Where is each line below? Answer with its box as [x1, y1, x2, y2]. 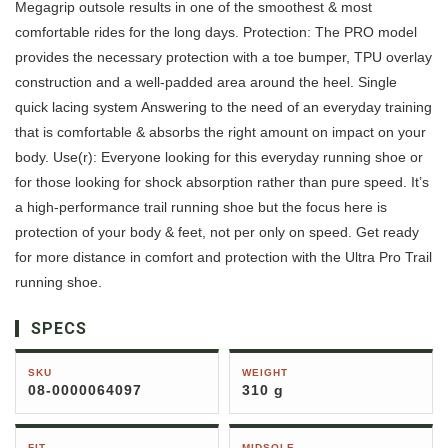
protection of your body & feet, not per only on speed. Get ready [15, 224, 419, 241]
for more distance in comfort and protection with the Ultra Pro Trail [15, 249, 432, 266]
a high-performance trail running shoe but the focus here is [15, 199, 387, 216]
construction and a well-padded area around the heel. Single [15, 74, 397, 91]
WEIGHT [242, 367, 288, 379]
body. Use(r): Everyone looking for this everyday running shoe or [15, 149, 423, 166]
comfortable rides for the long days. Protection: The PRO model [15, 24, 417, 41]
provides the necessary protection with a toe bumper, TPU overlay [15, 49, 432, 66]
